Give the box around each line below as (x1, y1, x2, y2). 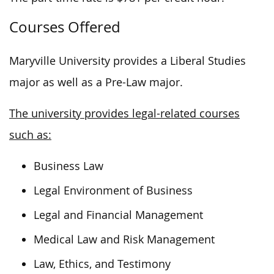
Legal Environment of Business (34, 183, 193, 198)
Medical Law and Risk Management (34, 232, 215, 246)
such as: (9, 127, 51, 142)
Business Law (34, 158, 103, 173)
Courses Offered (9, 17, 120, 37)
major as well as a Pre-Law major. (9, 75, 183, 89)
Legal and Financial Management (34, 207, 203, 222)
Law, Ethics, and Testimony (34, 256, 171, 271)
